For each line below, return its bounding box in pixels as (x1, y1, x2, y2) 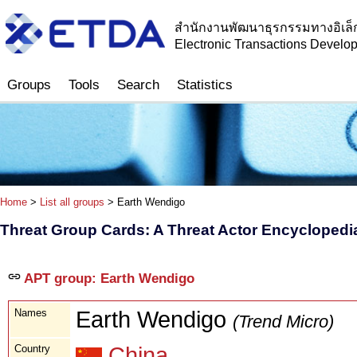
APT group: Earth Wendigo (21, 270, 194, 286)
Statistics (177, 77, 233, 92)
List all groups (40, 196, 104, 209)
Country (14, 342, 50, 355)
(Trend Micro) (233, 311, 334, 331)
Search (117, 77, 159, 92)
